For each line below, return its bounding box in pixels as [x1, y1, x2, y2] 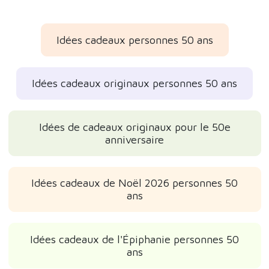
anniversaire [105, 133, 164, 146]
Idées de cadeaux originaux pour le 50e [38, 120, 231, 133]
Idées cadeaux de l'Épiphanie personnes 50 [30, 232, 239, 246]
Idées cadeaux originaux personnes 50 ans [32, 77, 237, 90]
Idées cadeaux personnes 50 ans [56, 33, 213, 46]
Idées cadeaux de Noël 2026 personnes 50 [31, 177, 238, 190]
